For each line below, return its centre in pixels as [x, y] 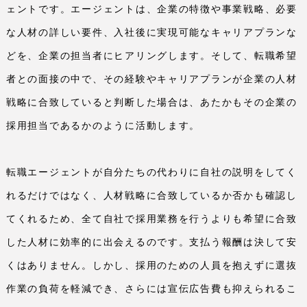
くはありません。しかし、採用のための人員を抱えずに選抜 [152, 266]
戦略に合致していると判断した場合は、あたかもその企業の [152, 102]
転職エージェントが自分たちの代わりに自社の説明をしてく [152, 172]
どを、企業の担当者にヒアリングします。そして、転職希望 [152, 56]
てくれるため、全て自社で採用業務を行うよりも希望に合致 [152, 219]
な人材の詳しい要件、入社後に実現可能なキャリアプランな [152, 33]
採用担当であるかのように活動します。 [103, 126]
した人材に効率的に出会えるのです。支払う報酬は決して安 [152, 242]
